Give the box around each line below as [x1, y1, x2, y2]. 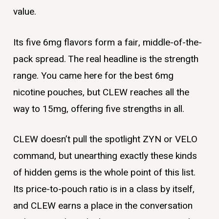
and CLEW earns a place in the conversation [13, 199, 193, 213]
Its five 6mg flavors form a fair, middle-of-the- [13, 35, 202, 49]
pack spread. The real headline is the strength [13, 52, 198, 66]
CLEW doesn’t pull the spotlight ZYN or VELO [13, 132, 197, 147]
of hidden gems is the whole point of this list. [13, 166, 196, 180]
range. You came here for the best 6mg [13, 68, 174, 83]
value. [13, 5, 36, 19]
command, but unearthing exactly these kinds [13, 149, 197, 163]
